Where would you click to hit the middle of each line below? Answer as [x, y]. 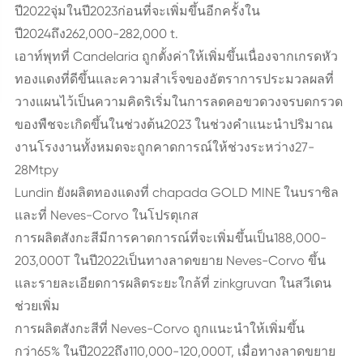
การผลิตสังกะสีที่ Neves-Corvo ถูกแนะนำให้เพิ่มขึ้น [159, 329]
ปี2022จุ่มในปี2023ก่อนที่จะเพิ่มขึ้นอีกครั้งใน [137, 11]
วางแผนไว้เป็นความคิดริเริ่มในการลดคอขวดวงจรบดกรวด [178, 102]
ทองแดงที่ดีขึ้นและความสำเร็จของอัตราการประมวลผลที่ [174, 79]
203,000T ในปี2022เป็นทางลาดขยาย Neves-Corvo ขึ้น [170, 261]
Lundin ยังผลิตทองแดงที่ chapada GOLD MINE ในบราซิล [176, 192]
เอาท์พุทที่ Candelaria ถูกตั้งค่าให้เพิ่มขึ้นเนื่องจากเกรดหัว [176, 56]
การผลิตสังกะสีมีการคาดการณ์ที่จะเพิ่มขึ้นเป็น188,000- [170, 238]
